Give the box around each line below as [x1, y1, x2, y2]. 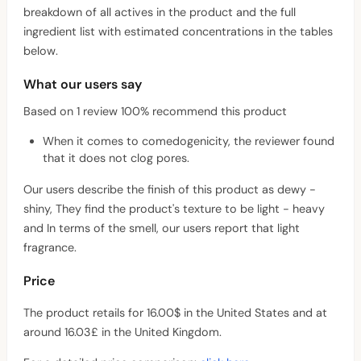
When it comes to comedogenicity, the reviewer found [43, 133, 334, 148]
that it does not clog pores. [43, 150, 189, 165]
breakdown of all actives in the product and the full [23, 5, 296, 20]
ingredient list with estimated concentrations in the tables [23, 24, 333, 39]
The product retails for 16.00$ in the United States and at [23, 305, 327, 321]
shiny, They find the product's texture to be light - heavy [23, 201, 325, 216]
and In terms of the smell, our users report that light [23, 220, 300, 235]
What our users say [23, 76, 142, 93]
